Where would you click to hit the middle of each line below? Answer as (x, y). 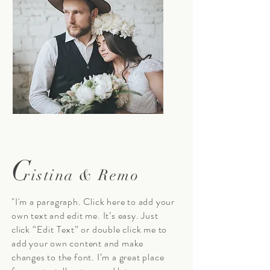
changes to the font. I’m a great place (88, 257)
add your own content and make (78, 243)
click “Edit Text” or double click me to (89, 229)
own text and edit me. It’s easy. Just (85, 215)
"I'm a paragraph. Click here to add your (93, 202)
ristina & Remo (81, 175)
